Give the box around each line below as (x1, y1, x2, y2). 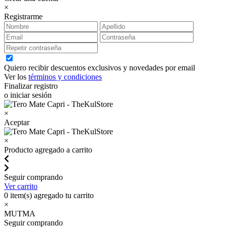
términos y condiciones (28, 72, 102, 81)
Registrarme (4, 12, 43, 21)
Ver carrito (4, 182, 37, 191)
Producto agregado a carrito (4, 145, 92, 154)
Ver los (4, 72, 28, 81)
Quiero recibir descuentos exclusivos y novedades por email (4, 63, 195, 72)
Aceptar (4, 118, 29, 127)
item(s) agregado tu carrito (8, 191, 94, 200)
